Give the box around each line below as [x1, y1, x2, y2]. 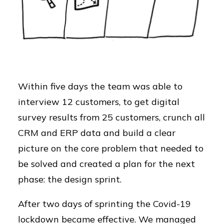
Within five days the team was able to [18, 80, 182, 92]
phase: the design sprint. [18, 173, 126, 185]
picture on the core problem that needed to [18, 142, 203, 154]
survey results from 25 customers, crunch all [18, 111, 205, 123]
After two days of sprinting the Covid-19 [18, 198, 191, 209]
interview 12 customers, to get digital [18, 96, 179, 107]
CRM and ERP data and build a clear [18, 127, 175, 138]
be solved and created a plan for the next [18, 158, 195, 169]
